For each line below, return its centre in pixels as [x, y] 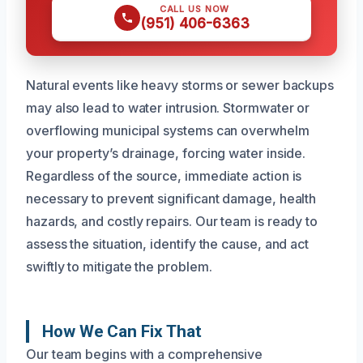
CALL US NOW [194, 9]
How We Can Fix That [122, 331]
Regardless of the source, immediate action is [164, 175]
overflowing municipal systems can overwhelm [168, 130]
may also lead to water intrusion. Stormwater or [168, 107]
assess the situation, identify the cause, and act [168, 243]
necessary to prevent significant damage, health [171, 198]
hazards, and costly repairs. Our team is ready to [172, 221]
